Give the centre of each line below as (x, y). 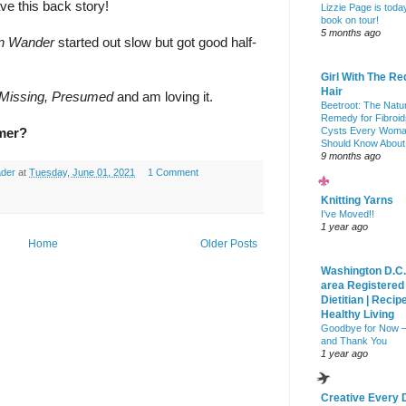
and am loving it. (165, 97)
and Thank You (354, 341)
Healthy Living (358, 315)
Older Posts (229, 243)
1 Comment (173, 173)
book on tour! (350, 20)
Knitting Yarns (357, 201)
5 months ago (351, 33)
